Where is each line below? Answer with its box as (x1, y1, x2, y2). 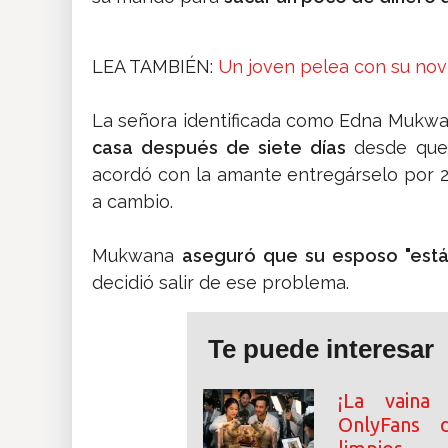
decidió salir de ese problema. (92, 272, 349, 294)
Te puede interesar (208, 334, 434, 365)
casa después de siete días (92, 137, 354, 159)
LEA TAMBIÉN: (92, 56, 218, 78)
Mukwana (92, 245, 182, 267)
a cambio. (92, 191, 173, 213)
